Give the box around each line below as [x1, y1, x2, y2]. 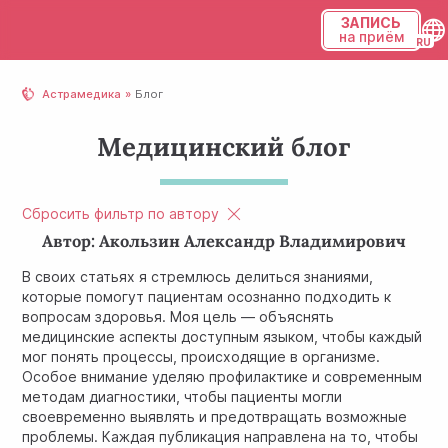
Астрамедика [42, 87, 122, 101]
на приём [338, 28, 404, 45]
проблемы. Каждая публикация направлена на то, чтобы [22, 427, 419, 445]
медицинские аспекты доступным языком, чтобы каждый [22, 327, 423, 345]
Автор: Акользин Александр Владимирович [42, 230, 406, 253]
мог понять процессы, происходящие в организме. [22, 347, 381, 365]
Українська [323, 73, 399, 90]
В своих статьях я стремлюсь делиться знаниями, [22, 267, 374, 285]
